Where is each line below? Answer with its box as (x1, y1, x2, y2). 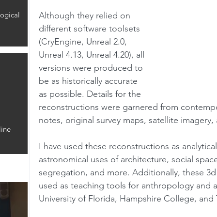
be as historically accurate (39, 76, 140, 86)
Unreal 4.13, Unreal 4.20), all (39, 49, 147, 60)
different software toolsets (39, 23, 142, 34)
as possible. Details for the (39, 89, 143, 99)
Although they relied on (39, 10, 133, 21)
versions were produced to (39, 62, 145, 73)
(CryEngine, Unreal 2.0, (39, 36, 129, 47)
